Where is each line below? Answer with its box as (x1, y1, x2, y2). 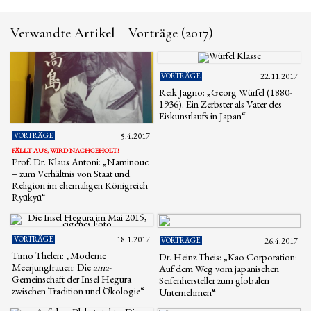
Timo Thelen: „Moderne (12, 248, 106, 262)
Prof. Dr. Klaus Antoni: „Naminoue (12, 155, 149, 169)
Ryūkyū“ (12, 190, 46, 204)
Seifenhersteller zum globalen (159, 273, 270, 287)
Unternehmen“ (159, 285, 217, 299)
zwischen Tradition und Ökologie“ (12, 283, 144, 297)
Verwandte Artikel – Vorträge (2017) (10, 24, 213, 42)
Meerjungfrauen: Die (12, 260, 93, 274)
